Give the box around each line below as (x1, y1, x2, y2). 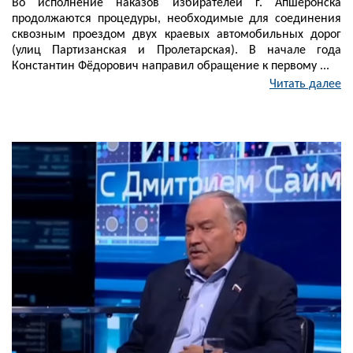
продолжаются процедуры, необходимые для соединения (12, 13, 341, 26)
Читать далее (269, 78, 341, 91)
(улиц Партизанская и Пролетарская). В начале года (12, 44, 341, 58)
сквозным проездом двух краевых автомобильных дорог (12, 28, 341, 42)
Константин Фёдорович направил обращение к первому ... (12, 60, 329, 73)
